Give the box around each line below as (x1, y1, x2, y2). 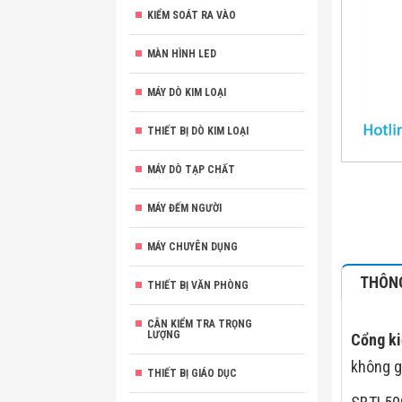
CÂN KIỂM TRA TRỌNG (147, 318, 252, 330)
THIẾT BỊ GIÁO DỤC (147, 367, 237, 380)
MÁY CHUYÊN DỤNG (147, 240, 238, 253)
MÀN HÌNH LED (147, 48, 216, 60)
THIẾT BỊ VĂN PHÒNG (147, 279, 249, 292)
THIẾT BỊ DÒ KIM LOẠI (147, 125, 249, 137)
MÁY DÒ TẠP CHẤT (147, 163, 235, 176)
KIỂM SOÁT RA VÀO (147, 9, 236, 22)
